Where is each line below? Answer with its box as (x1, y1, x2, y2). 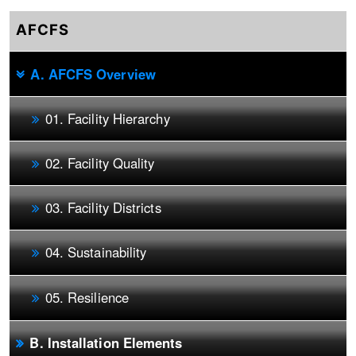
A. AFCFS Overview (30, 64, 156, 83)
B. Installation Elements (29, 332, 183, 352)
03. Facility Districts (44, 198, 161, 218)
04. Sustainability (44, 242, 147, 262)
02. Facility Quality (44, 153, 155, 172)
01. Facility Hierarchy (44, 108, 170, 128)
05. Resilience (44, 287, 129, 307)
